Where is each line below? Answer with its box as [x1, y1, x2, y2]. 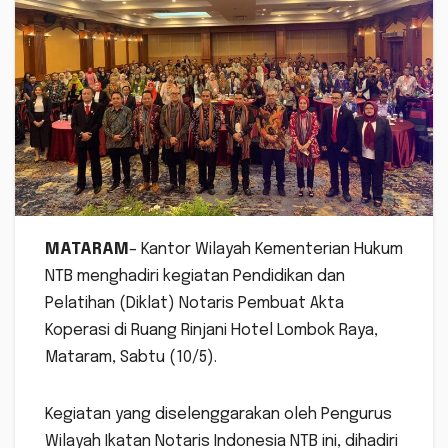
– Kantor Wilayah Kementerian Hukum [129, 241, 403, 259]
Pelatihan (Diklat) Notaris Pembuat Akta [45, 295, 344, 313]
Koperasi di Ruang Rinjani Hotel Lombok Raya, [45, 322, 378, 340]
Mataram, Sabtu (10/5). [45, 349, 217, 367]
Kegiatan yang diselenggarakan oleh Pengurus [45, 406, 392, 424]
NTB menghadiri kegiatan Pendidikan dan [45, 268, 345, 286]
